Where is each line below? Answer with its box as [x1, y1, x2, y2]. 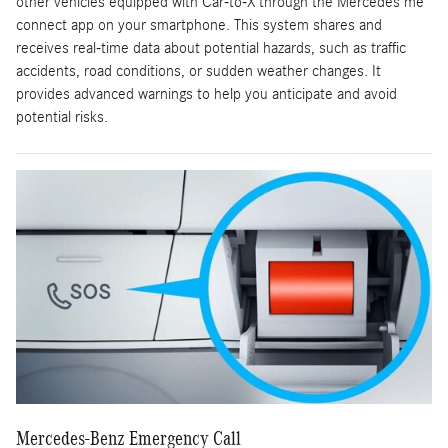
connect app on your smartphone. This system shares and [16, 16, 382, 35]
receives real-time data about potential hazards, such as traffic [16, 39, 406, 58]
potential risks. [16, 108, 108, 127]
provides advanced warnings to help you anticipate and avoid [16, 85, 397, 104]
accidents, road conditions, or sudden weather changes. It [16, 62, 381, 81]
